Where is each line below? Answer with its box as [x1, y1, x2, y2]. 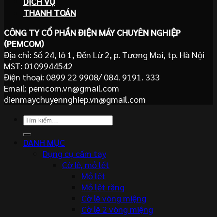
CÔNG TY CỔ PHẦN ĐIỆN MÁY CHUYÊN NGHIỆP [4, 26, 181, 38]
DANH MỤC [23, 136, 65, 148]
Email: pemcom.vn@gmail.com [4, 82, 119, 93]
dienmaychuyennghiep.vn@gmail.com [4, 93, 146, 105]
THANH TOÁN [23, 6, 76, 18]
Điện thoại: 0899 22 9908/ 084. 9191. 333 [4, 71, 160, 82]
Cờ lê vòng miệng [81, 192, 146, 203]
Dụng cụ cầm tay [43, 147, 106, 159]
